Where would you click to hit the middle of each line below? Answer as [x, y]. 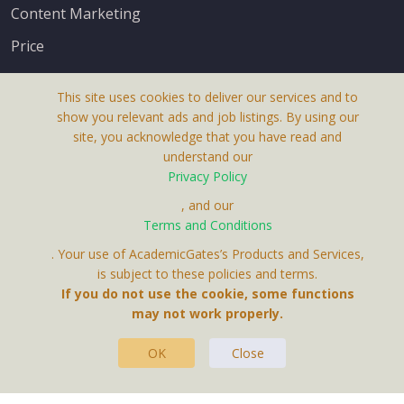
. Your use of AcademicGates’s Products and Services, [207, 254]
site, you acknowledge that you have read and [207, 137]
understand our [207, 156]
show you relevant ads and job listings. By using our [207, 117]
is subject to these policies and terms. [207, 274]
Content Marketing [76, 13]
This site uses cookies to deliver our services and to [207, 97]
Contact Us [48, 264]
